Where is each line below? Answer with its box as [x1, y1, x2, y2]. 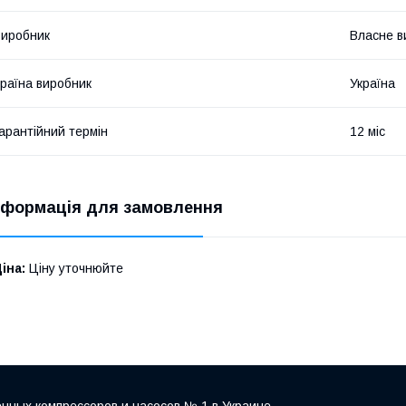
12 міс [350, 124, 385, 140]
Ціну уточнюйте [25, 261, 123, 276]
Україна [350, 76, 395, 92]
